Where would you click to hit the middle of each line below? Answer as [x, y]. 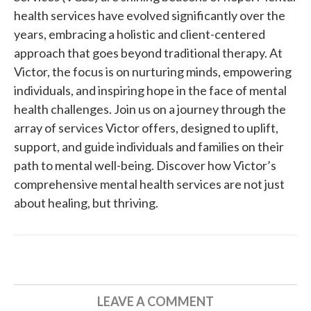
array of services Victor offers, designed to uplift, [146, 127]
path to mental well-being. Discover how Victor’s [145, 165]
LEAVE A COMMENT [155, 301]
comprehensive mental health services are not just [149, 184]
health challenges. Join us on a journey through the [150, 109]
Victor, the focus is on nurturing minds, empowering [153, 71]
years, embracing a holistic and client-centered [140, 34]
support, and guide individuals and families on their [149, 146]
